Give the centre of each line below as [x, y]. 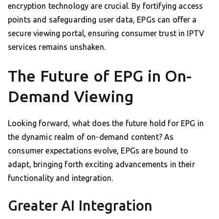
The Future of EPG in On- [100, 76]
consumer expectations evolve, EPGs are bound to [98, 151]
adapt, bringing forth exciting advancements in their [101, 164]
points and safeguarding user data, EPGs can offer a [102, 20]
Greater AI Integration [80, 206]
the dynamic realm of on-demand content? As [91, 137]
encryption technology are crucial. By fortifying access [106, 6]
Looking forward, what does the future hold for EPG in [106, 123]
